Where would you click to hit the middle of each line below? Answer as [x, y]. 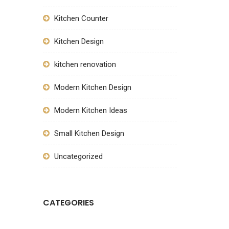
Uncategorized [78, 156]
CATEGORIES [68, 203]
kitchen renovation [85, 64]
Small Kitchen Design [89, 133]
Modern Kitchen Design [94, 87]
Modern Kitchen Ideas [90, 110]
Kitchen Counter [81, 18]
